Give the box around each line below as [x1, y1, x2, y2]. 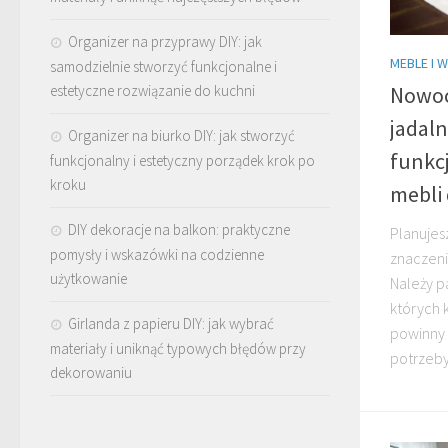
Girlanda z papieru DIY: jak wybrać [68, 313, 274, 333]
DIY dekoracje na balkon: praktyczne [68, 219, 290, 239]
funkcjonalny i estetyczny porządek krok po [50, 150, 315, 170]
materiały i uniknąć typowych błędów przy [50, 338, 306, 358]
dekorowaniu [50, 362, 132, 382]
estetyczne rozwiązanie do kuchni [50, 80, 255, 100]
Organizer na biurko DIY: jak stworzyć [68, 125, 295, 145]
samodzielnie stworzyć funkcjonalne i [50, 56, 277, 76]
